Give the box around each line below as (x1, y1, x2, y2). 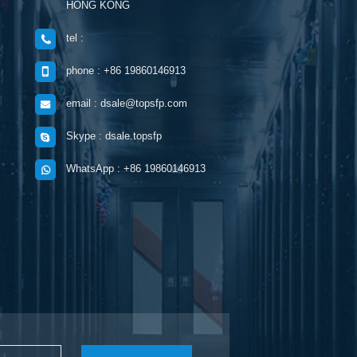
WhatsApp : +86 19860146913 (65, 163, 206, 175)
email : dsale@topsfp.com (65, 97, 187, 110)
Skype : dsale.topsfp (65, 130, 162, 143)
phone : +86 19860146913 (65, 65, 186, 77)
